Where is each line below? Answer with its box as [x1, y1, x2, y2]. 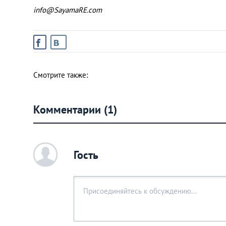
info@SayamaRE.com [33, 5, 102, 15]
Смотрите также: [33, 70, 88, 80]
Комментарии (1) [33, 102, 117, 117]
